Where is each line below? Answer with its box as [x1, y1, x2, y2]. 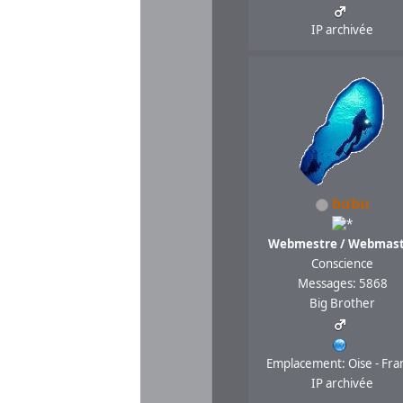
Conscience [311, 255, 374, 273]
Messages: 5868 [297, 275, 388, 292]
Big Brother [309, 295, 376, 312]
